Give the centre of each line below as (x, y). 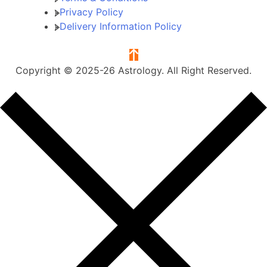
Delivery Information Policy (121, 26)
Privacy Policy (91, 12)
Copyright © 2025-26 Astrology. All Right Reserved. (133, 70)
